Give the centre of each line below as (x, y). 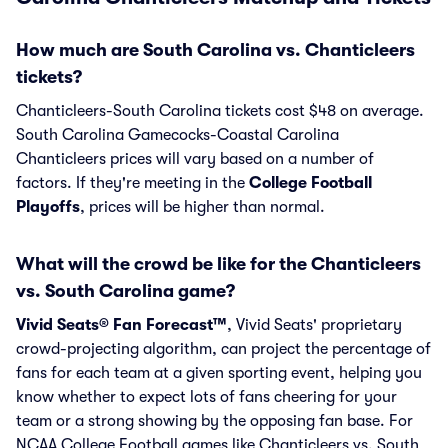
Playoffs (48, 207)
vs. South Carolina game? (125, 291)
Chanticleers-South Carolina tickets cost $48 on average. (220, 111)
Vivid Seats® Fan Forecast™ (121, 325)
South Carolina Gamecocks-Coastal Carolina (177, 135)
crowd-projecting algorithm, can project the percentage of (223, 349)
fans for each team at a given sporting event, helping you (219, 373)
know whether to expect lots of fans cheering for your (206, 397)
